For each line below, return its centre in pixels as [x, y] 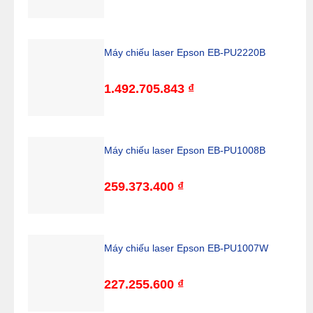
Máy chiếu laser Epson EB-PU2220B [185, 52]
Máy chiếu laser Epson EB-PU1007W [187, 248]
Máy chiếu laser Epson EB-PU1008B [185, 150]
